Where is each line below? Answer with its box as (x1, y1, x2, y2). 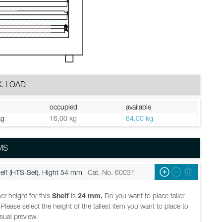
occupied (49, 103, 77, 111)
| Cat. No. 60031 (84, 167, 135, 176)
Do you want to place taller (103, 191, 184, 200)
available (125, 103, 151, 111)
